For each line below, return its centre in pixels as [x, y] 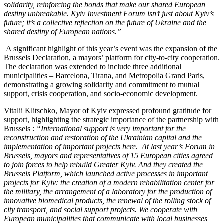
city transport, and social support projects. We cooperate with [101, 209]
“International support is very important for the [111, 128]
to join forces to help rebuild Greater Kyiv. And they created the [103, 164]
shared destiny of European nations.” [63, 31]
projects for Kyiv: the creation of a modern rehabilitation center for [109, 182]
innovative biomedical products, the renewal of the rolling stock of [107, 200]
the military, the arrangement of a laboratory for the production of [108, 191]
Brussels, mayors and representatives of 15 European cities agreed [108, 155]
